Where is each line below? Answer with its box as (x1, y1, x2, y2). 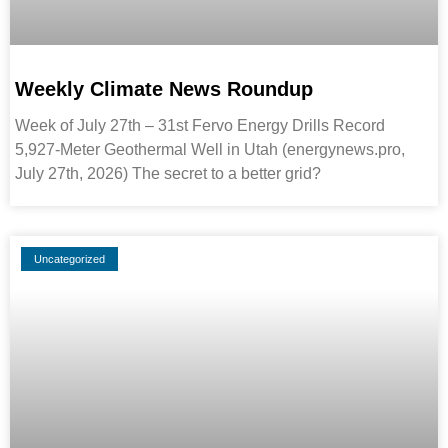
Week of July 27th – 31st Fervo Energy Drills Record (15, 117, 385, 135)
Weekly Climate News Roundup (15, 78, 313, 101)
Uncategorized (34, 252, 106, 265)
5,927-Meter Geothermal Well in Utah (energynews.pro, (15, 141, 405, 159)
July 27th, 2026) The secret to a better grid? (15, 165, 321, 183)
